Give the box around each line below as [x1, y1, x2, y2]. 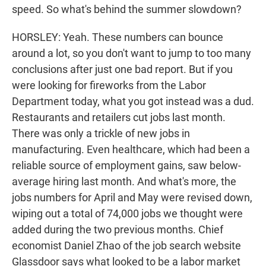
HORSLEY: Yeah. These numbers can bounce [12, 31, 223, 44]
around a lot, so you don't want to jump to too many [12, 47, 251, 60]
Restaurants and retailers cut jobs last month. [12, 111, 226, 124]
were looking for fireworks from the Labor [12, 79, 206, 92]
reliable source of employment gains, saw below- [12, 159, 241, 172]
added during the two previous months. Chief [12, 223, 223, 236]
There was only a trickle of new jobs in [12, 127, 190, 140]
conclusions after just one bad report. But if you [12, 63, 233, 76]
